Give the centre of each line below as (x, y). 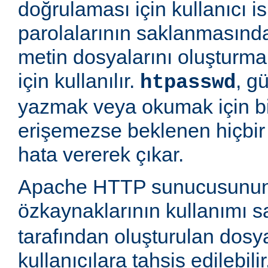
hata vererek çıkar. (101, 155)
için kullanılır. (79, 81)
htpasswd (188, 83)
